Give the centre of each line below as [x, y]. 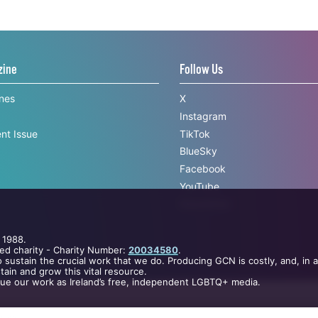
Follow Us [201, 70]
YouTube [199, 186]
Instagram [203, 116]
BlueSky [198, 151]
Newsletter [204, 204]
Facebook [202, 169]
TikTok [194, 133]
